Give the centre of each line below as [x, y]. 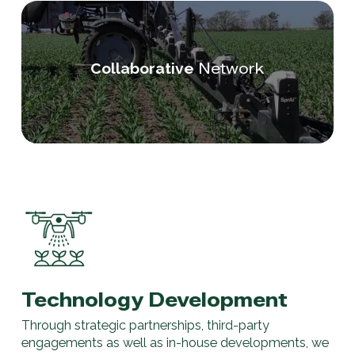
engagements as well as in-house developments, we [175, 343]
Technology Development [154, 300]
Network [229, 68]
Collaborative [143, 68]
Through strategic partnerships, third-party [145, 326]
